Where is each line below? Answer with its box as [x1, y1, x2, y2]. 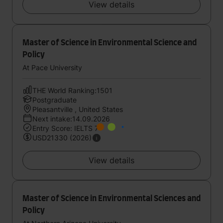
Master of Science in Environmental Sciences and [22, 195, 201, 203]
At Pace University [22, 63, 82, 72]
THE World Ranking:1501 [32, 86, 112, 95]
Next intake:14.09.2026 [32, 114, 110, 123]
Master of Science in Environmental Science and [22, 39, 197, 47]
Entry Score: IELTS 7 [32, 124, 99, 132]
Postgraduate [32, 96, 77, 104]
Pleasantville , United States [32, 105, 123, 113]
